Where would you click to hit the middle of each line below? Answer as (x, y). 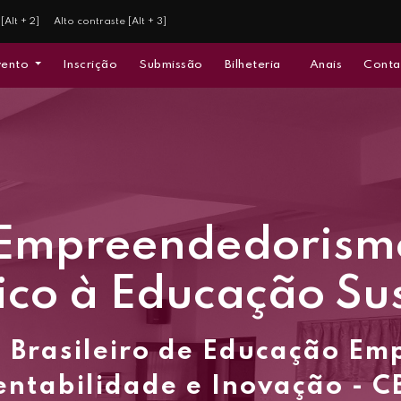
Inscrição (90, 65)
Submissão (171, 65)
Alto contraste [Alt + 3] (110, 21)
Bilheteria (252, 65)
